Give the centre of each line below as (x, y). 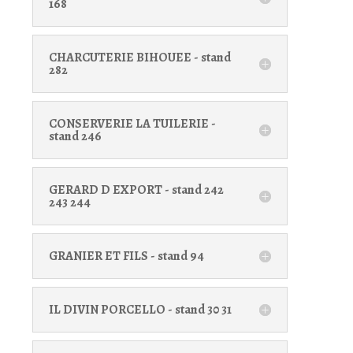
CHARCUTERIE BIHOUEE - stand (139, 57)
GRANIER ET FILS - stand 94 (126, 256)
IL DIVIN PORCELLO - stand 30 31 (140, 309)
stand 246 (75, 136)
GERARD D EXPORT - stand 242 (136, 190)
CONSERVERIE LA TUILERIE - (132, 123)
